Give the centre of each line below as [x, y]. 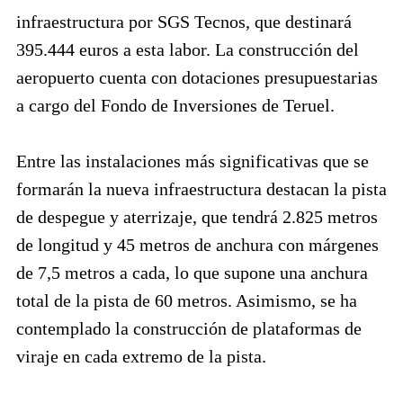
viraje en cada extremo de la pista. [141, 356]
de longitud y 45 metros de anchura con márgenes [197, 245]
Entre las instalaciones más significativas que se [193, 161]
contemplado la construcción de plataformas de [189, 328]
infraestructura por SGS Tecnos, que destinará [184, 22]
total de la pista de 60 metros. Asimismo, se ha [187, 300]
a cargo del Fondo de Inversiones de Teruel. [175, 105]
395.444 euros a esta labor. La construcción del [188, 49]
